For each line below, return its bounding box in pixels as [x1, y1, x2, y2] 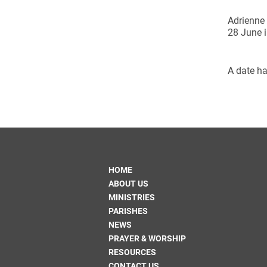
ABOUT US [108, 179, 148, 188]
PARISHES [108, 206, 148, 216]
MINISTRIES [108, 193, 155, 202]
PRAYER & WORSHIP [108, 234, 186, 243]
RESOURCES [108, 247, 156, 257]
